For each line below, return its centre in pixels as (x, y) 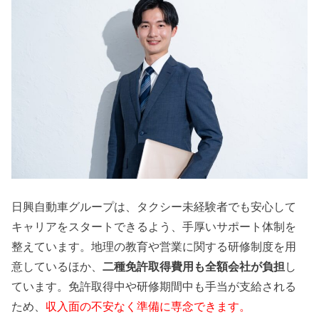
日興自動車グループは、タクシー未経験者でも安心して (154, 206)
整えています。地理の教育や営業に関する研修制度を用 (154, 246)
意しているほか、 (57, 266)
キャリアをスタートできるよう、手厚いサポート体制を (154, 226)
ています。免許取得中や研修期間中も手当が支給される (154, 286)
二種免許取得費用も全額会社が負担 (194, 266)
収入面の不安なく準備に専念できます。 (148, 306)
